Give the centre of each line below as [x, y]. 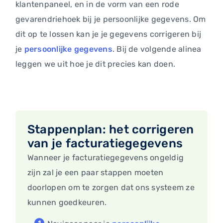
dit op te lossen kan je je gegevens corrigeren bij [108, 34]
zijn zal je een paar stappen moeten [96, 173]
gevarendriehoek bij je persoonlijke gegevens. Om [111, 19]
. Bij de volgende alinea [157, 49]
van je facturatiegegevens [105, 144]
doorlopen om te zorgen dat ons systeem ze [111, 188]
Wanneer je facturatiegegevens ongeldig [106, 158]
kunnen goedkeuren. [68, 203]
